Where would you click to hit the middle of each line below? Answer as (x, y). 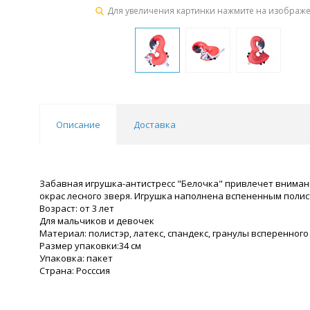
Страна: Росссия (75, 271)
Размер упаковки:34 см (90, 246)
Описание (78, 125)
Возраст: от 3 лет (77, 208)
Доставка (155, 125)
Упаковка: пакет (76, 258)
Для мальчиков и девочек (97, 221)
